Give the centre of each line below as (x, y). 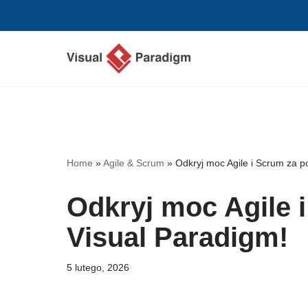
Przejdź (29, 38)
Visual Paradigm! (177, 237)
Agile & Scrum (134, 163)
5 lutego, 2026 (98, 267)
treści (23, 75)
